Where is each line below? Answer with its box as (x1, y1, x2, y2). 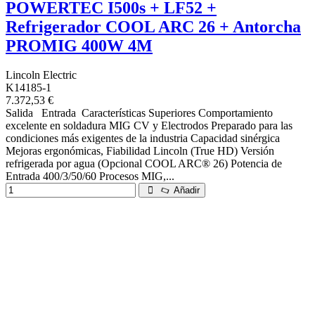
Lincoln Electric (6, 69, 77, 82)
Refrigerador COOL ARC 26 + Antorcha (6, 17, 301, 36)
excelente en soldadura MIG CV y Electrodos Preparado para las (6, 120, 292, 132)
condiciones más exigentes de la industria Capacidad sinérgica (6, 132, 280, 145)
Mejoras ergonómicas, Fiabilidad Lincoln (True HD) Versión (6, 145, 274, 157)
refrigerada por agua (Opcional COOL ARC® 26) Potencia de (6, 157, 282, 170)
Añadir (171, 185, 200, 196)
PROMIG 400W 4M (6, 36, 153, 55)
